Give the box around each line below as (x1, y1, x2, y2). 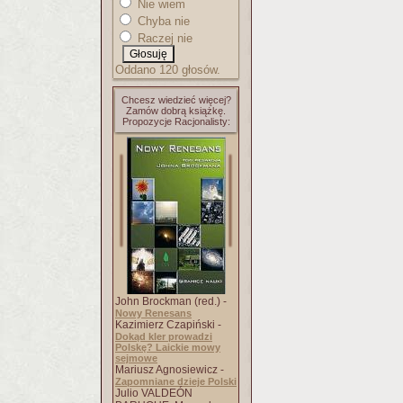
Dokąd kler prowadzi (115, 331, 212, 342)
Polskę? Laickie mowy (115, 342, 220, 353)
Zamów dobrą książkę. (126, 105, 226, 116)
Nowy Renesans (115, 308, 192, 318)
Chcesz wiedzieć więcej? (121, 94, 231, 105)
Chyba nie (134, 14, 190, 28)
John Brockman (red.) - (115, 295, 227, 308)
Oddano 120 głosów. (115, 63, 220, 76)
